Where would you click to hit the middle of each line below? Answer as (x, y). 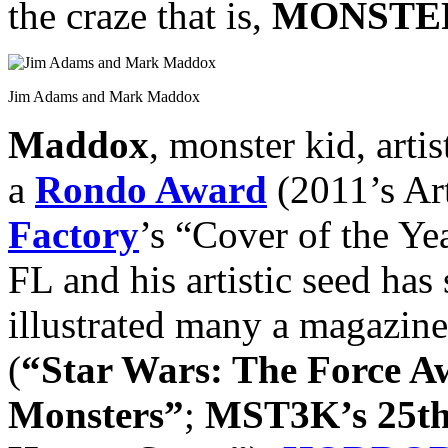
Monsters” (96, 414)
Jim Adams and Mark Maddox (104, 96)
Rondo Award (151, 189)
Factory (73, 234)
